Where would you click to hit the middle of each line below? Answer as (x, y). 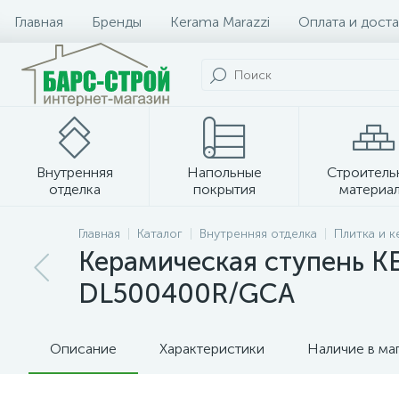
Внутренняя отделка (258, 234)
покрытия (224, 189)
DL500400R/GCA (187, 294)
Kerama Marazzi (220, 21)
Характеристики (212, 349)
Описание (83, 349)
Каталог (160, 234)
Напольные (224, 172)
